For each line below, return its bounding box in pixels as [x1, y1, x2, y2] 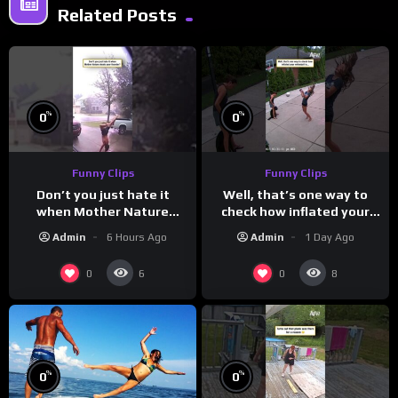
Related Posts [58, 4, 177, 26]
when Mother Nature [36, 204, 169, 219]
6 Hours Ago [106, 231, 167, 244]
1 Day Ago [304, 231, 354, 244]
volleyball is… [253, 221, 338, 236]
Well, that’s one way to [223, 187, 368, 203]
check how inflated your [221, 204, 370, 219]
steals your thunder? [36, 221, 169, 236]
